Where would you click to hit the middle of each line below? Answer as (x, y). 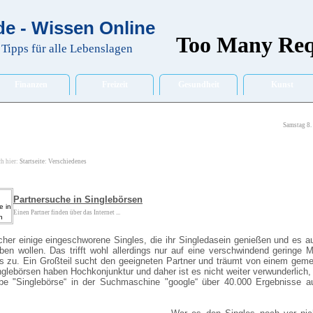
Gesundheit (198, 85)
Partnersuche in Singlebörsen (78, 199)
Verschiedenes (67, 161)
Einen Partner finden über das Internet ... (67, 212)
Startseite (32, 161)
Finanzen (31, 85)
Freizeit (115, 85)
